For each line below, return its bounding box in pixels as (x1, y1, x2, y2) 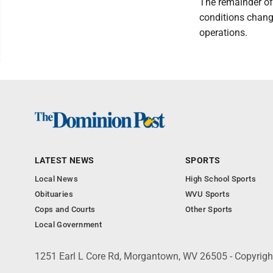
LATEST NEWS (35, 155, 94, 165)
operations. (199, 27, 247, 38)
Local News (35, 174, 78, 183)
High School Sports (185, 174, 257, 183)
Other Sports (185, 205, 233, 214)
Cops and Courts (35, 205, 96, 214)
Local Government (35, 220, 102, 229)
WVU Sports (185, 190, 230, 199)
